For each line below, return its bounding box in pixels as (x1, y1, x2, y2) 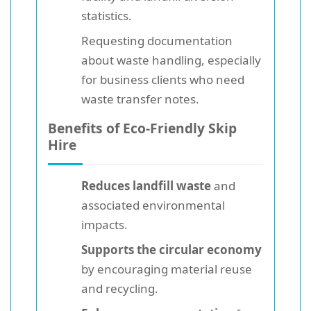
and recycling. (81, 280, 158, 296)
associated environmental (81, 196, 225, 213)
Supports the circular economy (81, 241, 262, 258)
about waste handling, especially (81, 51, 261, 68)
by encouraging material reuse (81, 260, 252, 277)
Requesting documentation (81, 32, 233, 49)
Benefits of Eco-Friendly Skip (48, 118, 237, 137)
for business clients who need (81, 71, 244, 87)
